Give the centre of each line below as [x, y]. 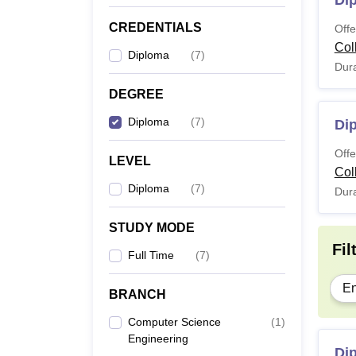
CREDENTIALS [155, 27]
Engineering [158, 339]
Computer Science [174, 322]
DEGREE [136, 94]
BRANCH [137, 294]
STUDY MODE [152, 228]
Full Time [151, 255]
